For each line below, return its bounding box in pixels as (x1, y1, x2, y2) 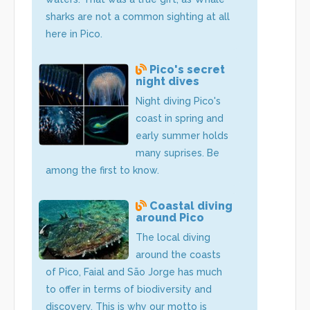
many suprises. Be (136, 147, 219, 158)
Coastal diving (149, 199, 232, 212)
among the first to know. (46, 164, 159, 176)
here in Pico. (46, 28, 102, 39)
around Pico (136, 210, 204, 224)
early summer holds (136, 129, 228, 141)
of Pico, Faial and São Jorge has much (46, 266, 222, 277)
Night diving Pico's (136, 95, 221, 107)
